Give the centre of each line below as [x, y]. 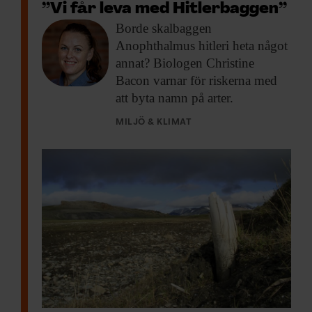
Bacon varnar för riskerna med [196, 80]
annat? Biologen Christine [185, 63]
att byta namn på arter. [174, 97]
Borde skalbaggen [164, 28]
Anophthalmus [155, 45]
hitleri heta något [241, 45]
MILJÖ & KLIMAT [154, 122]
